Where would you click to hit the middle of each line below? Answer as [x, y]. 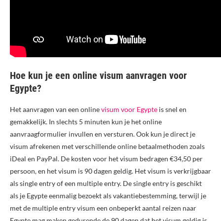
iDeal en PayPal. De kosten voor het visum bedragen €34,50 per [106, 159]
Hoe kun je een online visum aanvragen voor [98, 76]
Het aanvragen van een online [55, 110]
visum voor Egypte [129, 110]
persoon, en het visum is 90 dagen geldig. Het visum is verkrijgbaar [110, 171]
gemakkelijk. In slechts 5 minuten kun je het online [86, 122]
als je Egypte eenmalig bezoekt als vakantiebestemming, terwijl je [108, 196]
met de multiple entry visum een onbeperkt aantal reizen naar [103, 208]
